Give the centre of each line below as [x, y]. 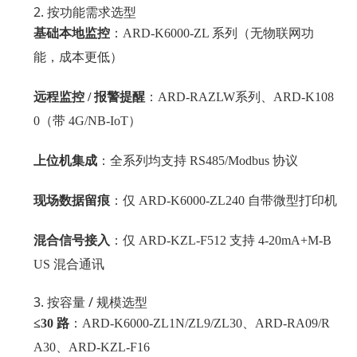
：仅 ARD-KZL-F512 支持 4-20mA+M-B [221, 240]
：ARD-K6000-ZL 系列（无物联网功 [212, 33]
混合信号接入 [72, 240]
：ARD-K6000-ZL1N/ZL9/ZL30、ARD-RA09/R [200, 323]
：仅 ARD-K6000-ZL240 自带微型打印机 [224, 200]
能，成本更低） [78, 57]
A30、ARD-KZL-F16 [92, 347]
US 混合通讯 [69, 264]
